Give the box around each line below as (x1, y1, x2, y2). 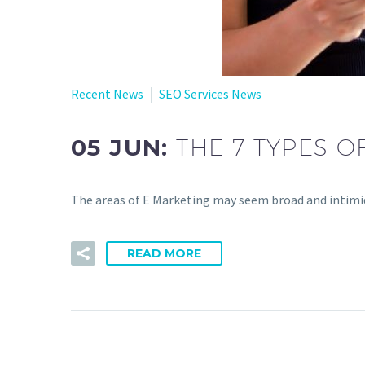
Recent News (71, 86, 143, 102)
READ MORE (127, 245, 201, 261)
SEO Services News (159, 86, 262, 102)
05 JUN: (71, 133, 177, 161)
